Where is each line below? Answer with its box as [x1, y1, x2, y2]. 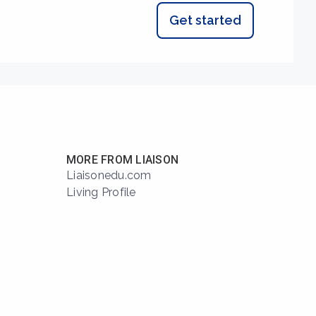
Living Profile [66, 186, 136, 199]
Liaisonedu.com [66, 169, 152, 182]
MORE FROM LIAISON [66, 153, 179, 166]
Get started [169, 13, 241, 28]
